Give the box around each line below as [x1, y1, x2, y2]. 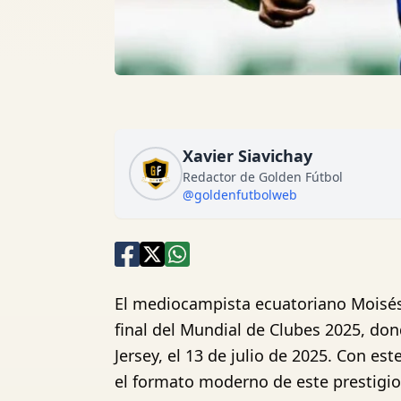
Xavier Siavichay [183, 145, 312, 166]
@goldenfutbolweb [183, 186, 297, 203]
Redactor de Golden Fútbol [183, 168, 343, 185]
